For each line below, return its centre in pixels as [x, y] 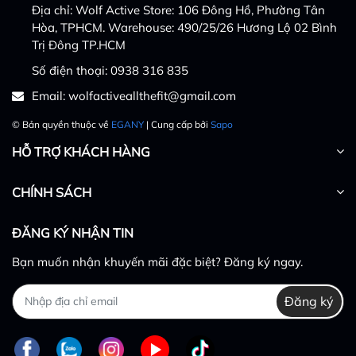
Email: [50, 95]
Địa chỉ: [54, 10]
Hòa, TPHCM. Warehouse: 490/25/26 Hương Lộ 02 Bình [184, 27]
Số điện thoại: [71, 70]
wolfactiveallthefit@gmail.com [152, 95]
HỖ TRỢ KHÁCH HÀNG [81, 151]
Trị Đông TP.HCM [79, 44]
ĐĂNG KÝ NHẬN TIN [73, 232]
